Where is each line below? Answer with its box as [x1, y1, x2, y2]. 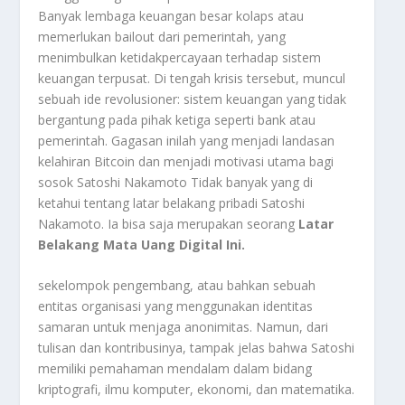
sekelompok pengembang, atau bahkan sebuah [38, 277, 316, 295]
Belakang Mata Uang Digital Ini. [38, 236, 246, 254]
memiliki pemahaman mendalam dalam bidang [38, 360, 313, 378]
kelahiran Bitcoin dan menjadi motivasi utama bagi [38, 153, 334, 171]
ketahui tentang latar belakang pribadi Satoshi [38, 194, 306, 212]
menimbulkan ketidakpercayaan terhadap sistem [38, 49, 322, 67]
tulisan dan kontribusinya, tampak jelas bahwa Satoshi [38, 339, 355, 357]
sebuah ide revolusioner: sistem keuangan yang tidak [38, 90, 347, 108]
